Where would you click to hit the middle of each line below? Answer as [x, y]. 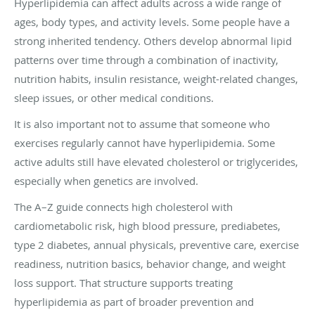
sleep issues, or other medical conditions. [114, 97]
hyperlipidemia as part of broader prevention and [134, 301]
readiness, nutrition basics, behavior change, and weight [150, 263]
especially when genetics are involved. [106, 180]
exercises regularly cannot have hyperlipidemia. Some [144, 142]
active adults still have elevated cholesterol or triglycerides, [156, 161]
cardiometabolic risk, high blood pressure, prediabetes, [147, 225]
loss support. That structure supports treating [123, 282]
